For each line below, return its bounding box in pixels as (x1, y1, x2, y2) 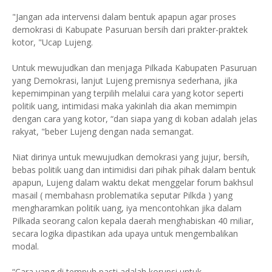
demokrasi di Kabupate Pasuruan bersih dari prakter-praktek (12, 24, 248, 35)
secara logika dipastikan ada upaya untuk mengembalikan (12, 228, 238, 239)
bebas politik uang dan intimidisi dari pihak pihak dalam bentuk (12, 164, 256, 175)
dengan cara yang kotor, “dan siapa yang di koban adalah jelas (12, 113, 257, 124)
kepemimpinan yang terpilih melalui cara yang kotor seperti (12, 87, 243, 99)
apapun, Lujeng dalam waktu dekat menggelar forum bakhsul (12, 177, 253, 188)
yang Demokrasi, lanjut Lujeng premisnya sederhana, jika (12, 75, 237, 86)
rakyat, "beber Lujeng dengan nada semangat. (12, 126, 194, 137)
